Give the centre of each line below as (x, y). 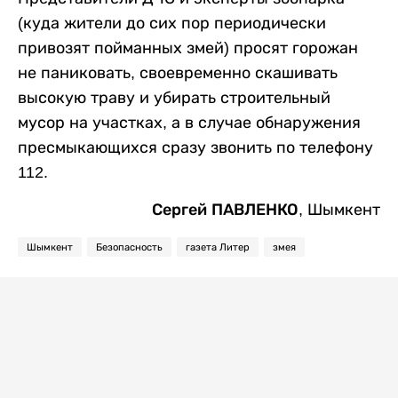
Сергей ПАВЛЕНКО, (227, 209)
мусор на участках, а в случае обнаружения (189, 122)
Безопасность (129, 247)
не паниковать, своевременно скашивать (178, 72)
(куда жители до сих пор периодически (172, 23)
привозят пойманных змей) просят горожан (188, 48)
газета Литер (218, 247)
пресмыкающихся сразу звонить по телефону (195, 147)
